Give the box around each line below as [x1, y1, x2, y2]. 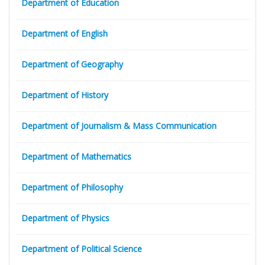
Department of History [21, 89, 108, 101]
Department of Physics [21, 212, 109, 224]
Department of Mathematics [21, 151, 131, 163]
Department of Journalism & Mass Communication [21, 120, 216, 132]
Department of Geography [21, 59, 123, 70]
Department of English [21, 28, 108, 40]
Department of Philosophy [21, 182, 123, 193]
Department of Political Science [21, 243, 142, 255]
